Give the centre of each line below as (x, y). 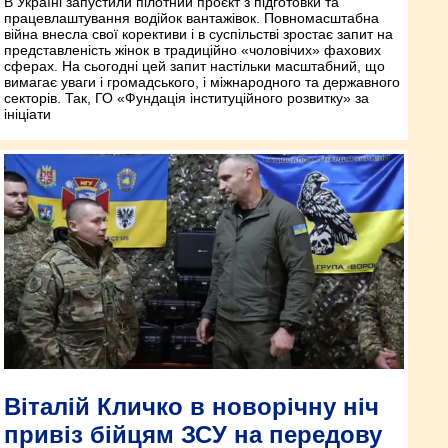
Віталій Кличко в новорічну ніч (191, 406)
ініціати (27, 114)
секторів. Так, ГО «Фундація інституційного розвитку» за (186, 98)
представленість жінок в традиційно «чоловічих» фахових (192, 50)
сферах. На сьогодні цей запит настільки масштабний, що (194, 66)
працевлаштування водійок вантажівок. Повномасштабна (191, 18)
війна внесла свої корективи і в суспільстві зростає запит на (198, 34)
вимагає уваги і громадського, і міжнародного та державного (202, 82)
